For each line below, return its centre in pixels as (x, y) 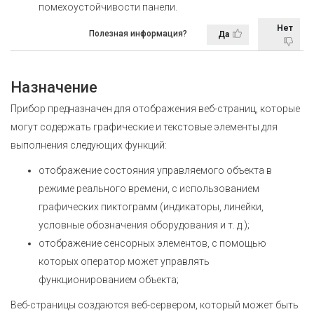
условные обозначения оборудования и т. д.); (144, 225)
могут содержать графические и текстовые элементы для (144, 127)
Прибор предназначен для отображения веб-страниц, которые (155, 109)
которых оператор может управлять (124, 261)
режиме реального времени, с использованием (149, 189)
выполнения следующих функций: (89, 145)
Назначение (54, 87)
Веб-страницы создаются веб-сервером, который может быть (155, 305)
